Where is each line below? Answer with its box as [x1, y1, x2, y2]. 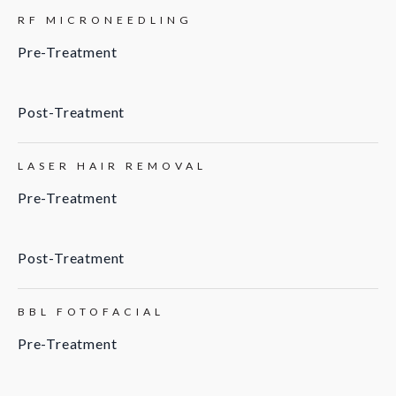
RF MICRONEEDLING [18, 13, 193, 27]
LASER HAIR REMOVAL [18, 159, 207, 173]
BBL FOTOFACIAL [18, 305, 164, 319]
